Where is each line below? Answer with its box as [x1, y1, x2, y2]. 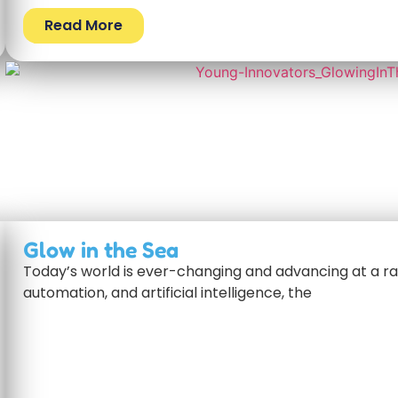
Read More [44, 15, 123, 36]
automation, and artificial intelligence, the [23, 283, 312, 304]
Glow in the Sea [23, 236, 179, 264]
